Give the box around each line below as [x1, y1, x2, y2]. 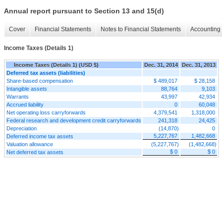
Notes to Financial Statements [101, 26, 181, 33]
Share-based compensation [6, 77, 73, 84]
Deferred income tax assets [6, 133, 73, 139]
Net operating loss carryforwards [6, 109, 86, 115]
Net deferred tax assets [6, 149, 63, 155]
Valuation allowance [6, 141, 53, 147]
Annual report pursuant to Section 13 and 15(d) [4, 7, 164, 15]
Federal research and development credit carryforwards [6, 117, 141, 123]
